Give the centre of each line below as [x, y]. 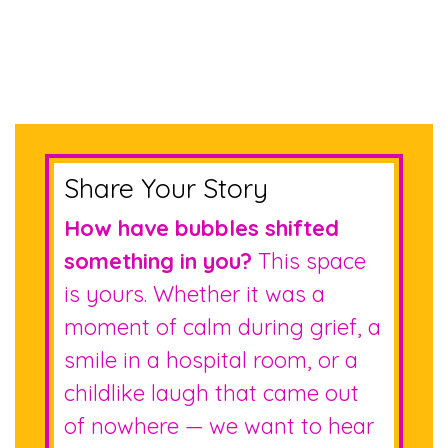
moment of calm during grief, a [222, 327]
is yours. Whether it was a [194, 294]
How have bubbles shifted [201, 228]
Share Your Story [166, 188]
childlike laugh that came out [211, 393]
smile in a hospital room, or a [211, 360]
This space [309, 261]
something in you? [158, 261]
